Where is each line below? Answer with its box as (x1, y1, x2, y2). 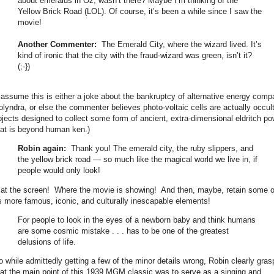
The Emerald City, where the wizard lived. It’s (97, 40, 262, 50)
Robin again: (18, 144, 66, 154)
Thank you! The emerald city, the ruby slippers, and (66, 144, 253, 154)
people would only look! (18, 166, 100, 176)
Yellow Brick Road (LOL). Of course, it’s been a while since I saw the (18, 7, 262, 17)
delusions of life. (18, 237, 76, 246)
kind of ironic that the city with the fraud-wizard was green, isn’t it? (18, 51, 252, 61)
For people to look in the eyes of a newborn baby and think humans (18, 215, 256, 224)
